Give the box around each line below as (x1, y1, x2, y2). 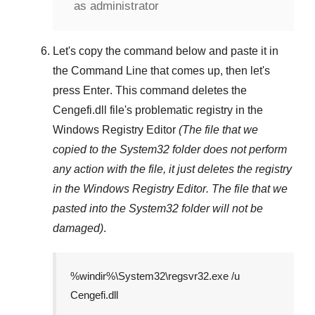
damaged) (53, 222, 103, 235)
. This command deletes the (110, 84, 247, 97)
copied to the (53, 143, 120, 156)
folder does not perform (169, 143, 287, 156)
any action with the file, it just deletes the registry (53, 163, 292, 176)
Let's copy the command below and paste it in (53, 45, 278, 58)
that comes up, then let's (148, 65, 270, 77)
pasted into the (53, 202, 129, 215)
